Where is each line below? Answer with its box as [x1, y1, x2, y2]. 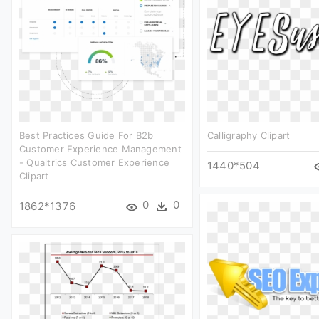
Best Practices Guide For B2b [19, 129, 154, 141]
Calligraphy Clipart [207, 129, 291, 141]
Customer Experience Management [19, 142, 182, 155]
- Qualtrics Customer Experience [19, 156, 169, 168]
